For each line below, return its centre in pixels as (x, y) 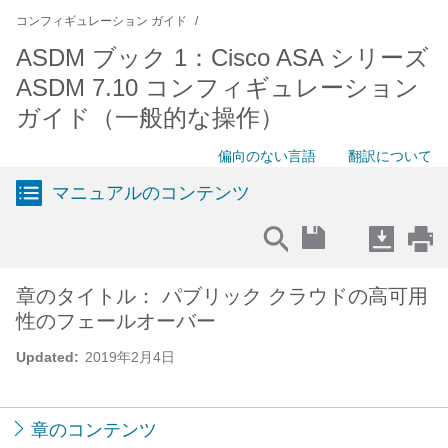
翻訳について (390, 156)
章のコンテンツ (94, 430)
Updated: (47, 357)
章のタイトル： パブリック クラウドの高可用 (222, 296)
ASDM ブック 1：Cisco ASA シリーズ (222, 57)
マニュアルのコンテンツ (151, 193)
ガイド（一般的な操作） (150, 117)
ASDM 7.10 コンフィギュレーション (217, 87)
